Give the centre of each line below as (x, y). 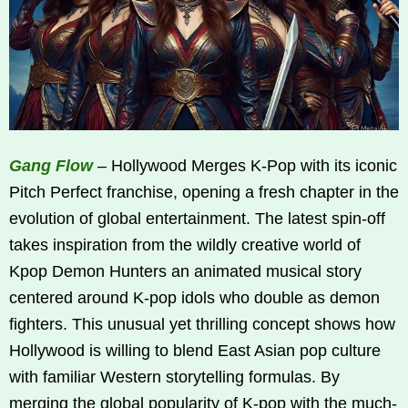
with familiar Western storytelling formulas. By (174, 377)
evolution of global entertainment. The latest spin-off (197, 219)
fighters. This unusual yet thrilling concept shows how (202, 325)
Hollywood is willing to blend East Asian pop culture (195, 351)
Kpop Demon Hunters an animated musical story (185, 272)
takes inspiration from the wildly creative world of (185, 245)
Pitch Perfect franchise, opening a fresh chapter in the (204, 193)
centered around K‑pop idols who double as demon (194, 298)
